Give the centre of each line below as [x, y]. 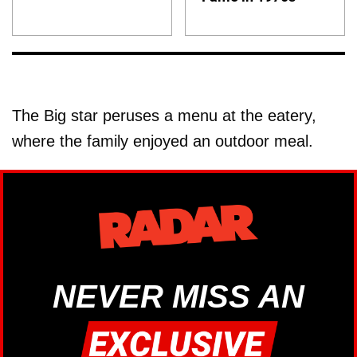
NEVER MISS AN [178, 297]
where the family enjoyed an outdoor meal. [163, 141]
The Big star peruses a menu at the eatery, [164, 115]
